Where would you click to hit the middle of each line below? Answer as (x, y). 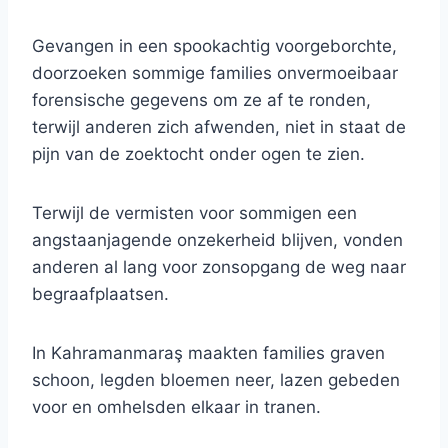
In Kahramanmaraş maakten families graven (208, 353)
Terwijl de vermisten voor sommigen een (194, 213)
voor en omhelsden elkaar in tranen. (176, 407)
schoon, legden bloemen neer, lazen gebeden (216, 380)
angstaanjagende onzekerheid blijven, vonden (217, 240)
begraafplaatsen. (100, 294)
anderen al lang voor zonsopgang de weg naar (219, 267)
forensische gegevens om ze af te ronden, (201, 100)
